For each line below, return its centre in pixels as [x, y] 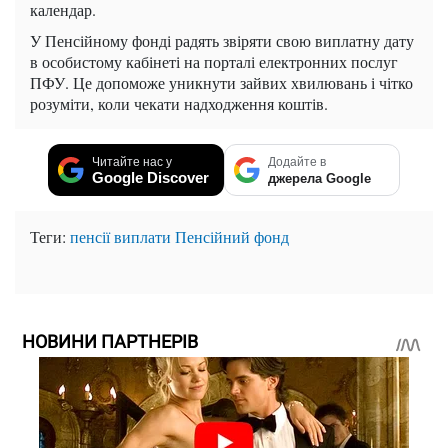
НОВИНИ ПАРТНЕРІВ [110, 341]
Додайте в [297, 161]
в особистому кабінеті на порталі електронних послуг [214, 61]
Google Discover [150, 177]
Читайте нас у [132, 161]
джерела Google [319, 178]
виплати [142, 236]
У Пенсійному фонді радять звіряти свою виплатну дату [222, 40]
